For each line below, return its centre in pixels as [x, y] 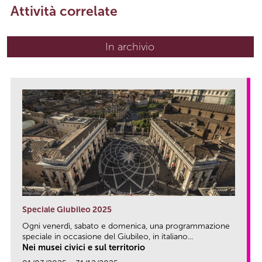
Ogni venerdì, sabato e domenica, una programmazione [126, 226]
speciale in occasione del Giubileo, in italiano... [108, 237]
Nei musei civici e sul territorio [84, 248]
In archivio [130, 47]
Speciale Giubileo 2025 [67, 210]
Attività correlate [64, 11]
